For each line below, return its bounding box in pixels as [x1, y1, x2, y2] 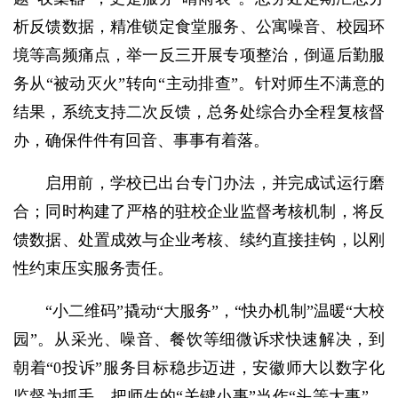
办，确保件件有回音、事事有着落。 [13, 131, 269, 150]
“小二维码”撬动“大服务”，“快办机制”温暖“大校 [45, 302, 385, 321]
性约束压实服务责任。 [13, 259, 173, 278]
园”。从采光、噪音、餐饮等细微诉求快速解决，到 [13, 330, 385, 349]
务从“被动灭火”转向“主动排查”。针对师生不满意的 [13, 75, 385, 93]
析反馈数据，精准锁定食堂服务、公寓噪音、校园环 [13, 18, 385, 36]
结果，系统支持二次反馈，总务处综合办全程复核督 [13, 103, 385, 122]
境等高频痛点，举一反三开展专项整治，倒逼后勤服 [13, 46, 385, 65]
